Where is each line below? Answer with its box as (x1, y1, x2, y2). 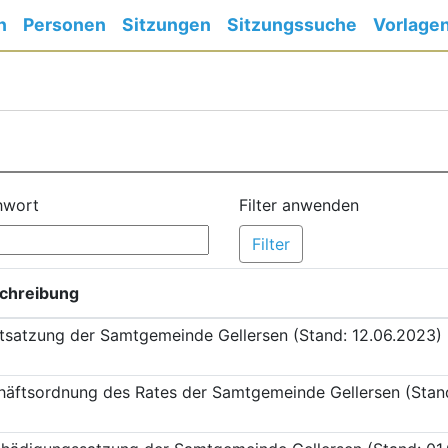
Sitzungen (122, 14, 211, 35)
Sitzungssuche (227, 14, 357, 35)
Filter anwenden (239, 195, 359, 215)
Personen (23, 14, 106, 35)
